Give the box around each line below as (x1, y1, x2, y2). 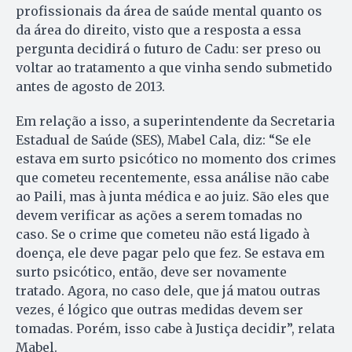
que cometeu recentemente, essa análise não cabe (16, 169, 329, 185)
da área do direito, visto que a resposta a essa (16, 21, 301, 38)
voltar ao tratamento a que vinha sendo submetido (16, 59, 332, 75)
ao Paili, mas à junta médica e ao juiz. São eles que (16, 188, 329, 204)
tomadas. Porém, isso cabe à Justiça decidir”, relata (16, 320, 335, 336)
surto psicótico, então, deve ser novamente (16, 263, 287, 280)
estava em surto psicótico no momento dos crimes (16, 150, 336, 167)
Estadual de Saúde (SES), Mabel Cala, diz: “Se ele (16, 131, 311, 148)
